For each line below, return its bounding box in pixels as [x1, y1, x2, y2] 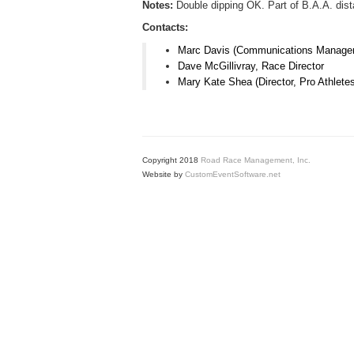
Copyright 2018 [142, 155, 201, 164]
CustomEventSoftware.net [185, 169, 281, 179]
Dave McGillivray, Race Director [178, 59, 324, 72]
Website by [142, 169, 185, 179]
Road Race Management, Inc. [201, 155, 311, 164]
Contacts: [142, 21, 188, 33]
